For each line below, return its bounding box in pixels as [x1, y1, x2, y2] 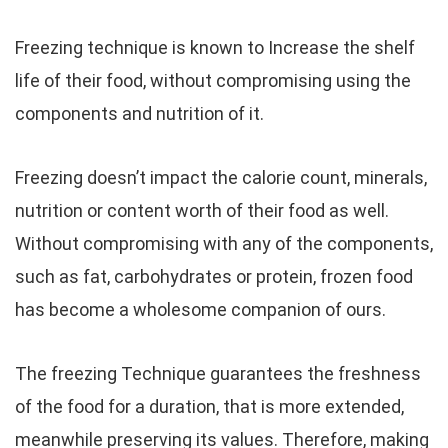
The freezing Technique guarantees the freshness [15, 363, 421, 384]
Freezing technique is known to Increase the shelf [15, 37, 415, 58]
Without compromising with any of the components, [15, 233, 433, 254]
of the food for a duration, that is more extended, [15, 396, 404, 417]
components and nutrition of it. [15, 103, 264, 124]
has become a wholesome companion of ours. [15, 299, 386, 320]
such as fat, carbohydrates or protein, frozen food [15, 266, 413, 287]
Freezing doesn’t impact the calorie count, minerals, [15, 167, 427, 188]
